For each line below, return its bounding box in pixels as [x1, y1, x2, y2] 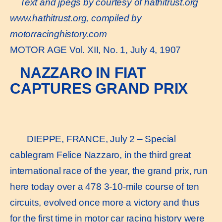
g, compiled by [81, 12, 142, 23]
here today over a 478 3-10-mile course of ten [10, 181, 199, 192]
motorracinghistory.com [10, 28, 107, 39]
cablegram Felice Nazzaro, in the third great [10, 150, 191, 161]
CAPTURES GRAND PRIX [10, 80, 188, 97]
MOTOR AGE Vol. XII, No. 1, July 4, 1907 [10, 44, 181, 55]
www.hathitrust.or [10, 12, 81, 23]
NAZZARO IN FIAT [20, 64, 146, 81]
